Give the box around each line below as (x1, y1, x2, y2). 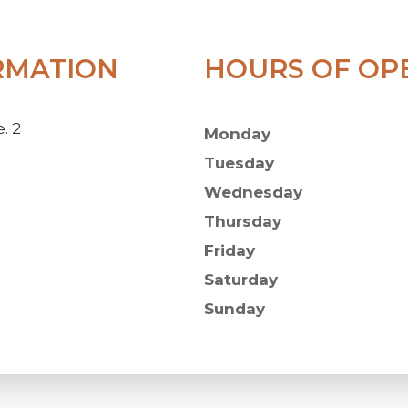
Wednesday (204, 183, 302, 202)
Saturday (204, 270, 278, 290)
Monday (204, 125, 270, 144)
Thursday (204, 212, 281, 231)
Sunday (204, 300, 265, 319)
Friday (204, 241, 255, 260)
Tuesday (204, 154, 274, 173)
